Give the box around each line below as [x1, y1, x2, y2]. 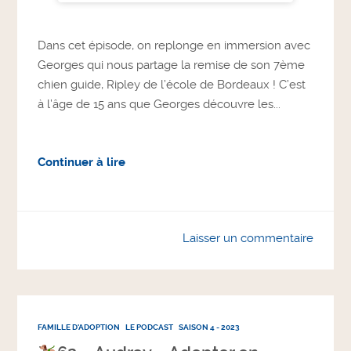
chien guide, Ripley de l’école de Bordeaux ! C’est [38, 78, 306, 92]
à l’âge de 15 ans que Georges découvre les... [38, 97, 281, 112]
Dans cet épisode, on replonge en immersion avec [38, 38, 311, 53]
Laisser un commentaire [182, 231, 313, 246]
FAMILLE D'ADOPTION [38, 321, 121, 332]
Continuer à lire [38, 155, 126, 170]
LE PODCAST [125, 321, 174, 332]
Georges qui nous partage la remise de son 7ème [38, 58, 306, 73]
